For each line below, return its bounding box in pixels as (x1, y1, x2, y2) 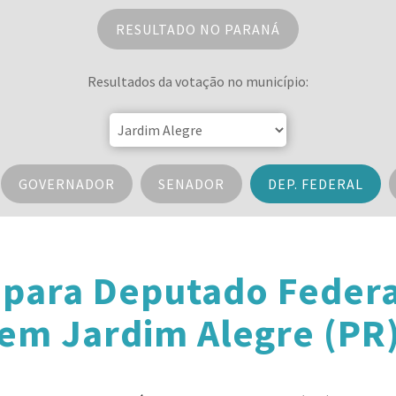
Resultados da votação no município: (88, 72, 308, 90)
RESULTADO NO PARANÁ (116, 20, 280, 38)
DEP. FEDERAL (267, 175, 363, 193)
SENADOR (157, 175, 225, 193)
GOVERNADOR (18, 175, 115, 193)
